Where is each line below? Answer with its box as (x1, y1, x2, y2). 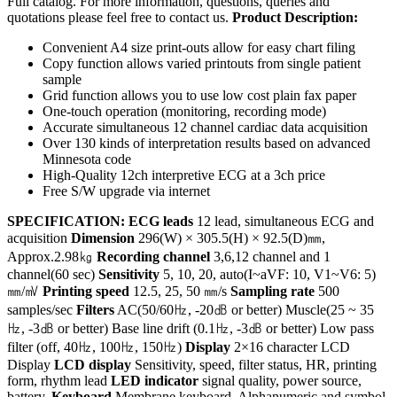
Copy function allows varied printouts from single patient (43, 55, 361, 71)
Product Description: (232, 9, 358, 25)
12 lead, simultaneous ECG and (193, 213, 374, 229)
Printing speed (43, 283, 129, 299)
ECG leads (128, 213, 193, 229)
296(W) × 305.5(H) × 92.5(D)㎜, (138, 230, 325, 245)
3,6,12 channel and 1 (210, 248, 331, 264)
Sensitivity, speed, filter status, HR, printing (131, 356, 377, 372)
